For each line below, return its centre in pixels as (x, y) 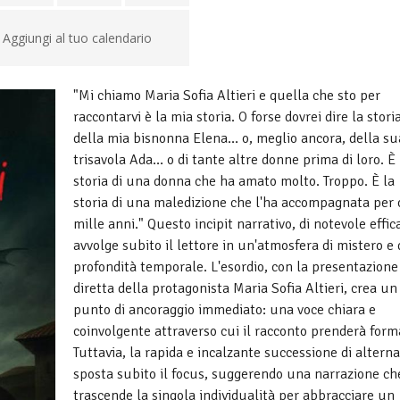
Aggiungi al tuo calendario (77, 38)
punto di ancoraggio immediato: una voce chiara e (225, 310)
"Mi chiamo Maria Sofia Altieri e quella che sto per (227, 96)
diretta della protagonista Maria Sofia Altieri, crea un (235, 288)
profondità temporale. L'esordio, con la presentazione (236, 267)
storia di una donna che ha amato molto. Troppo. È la (234, 181)
